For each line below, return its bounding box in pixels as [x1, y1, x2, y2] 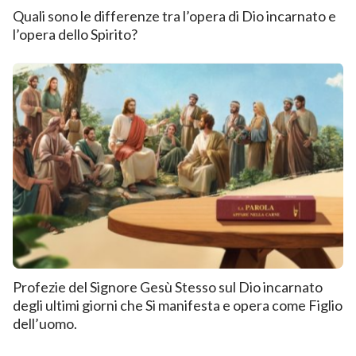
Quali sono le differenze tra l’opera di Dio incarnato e [13, 7, 336, 25]
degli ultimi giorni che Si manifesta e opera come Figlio [13, 296, 342, 315]
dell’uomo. [13, 315, 77, 333]
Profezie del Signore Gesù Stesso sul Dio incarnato [13, 278, 323, 296]
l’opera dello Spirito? [13, 25, 137, 44]
